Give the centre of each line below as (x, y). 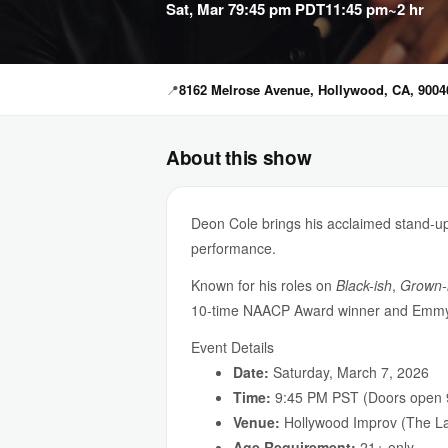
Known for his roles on (263, 285)
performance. (233, 248)
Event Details (232, 347)
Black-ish (364, 285)
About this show (239, 157)
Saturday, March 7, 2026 (349, 372)
